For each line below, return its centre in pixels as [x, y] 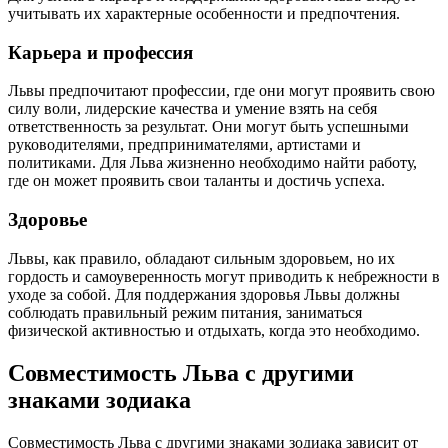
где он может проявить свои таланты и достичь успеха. [196, 181]
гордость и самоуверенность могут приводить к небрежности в [224, 276]
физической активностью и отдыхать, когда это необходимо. [214, 330]
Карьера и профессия [100, 52]
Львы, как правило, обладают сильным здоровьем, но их [201, 258]
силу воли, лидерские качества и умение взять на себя [192, 109]
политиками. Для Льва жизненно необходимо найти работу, [212, 163]
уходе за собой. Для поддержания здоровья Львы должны [204, 294]
